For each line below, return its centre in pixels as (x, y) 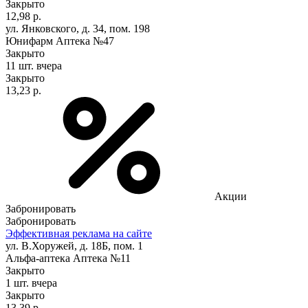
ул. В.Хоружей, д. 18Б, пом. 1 (74, 245)
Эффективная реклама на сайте (79, 233)
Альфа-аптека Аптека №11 (68, 258)
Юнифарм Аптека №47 (60, 41)
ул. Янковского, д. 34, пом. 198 (78, 28)
